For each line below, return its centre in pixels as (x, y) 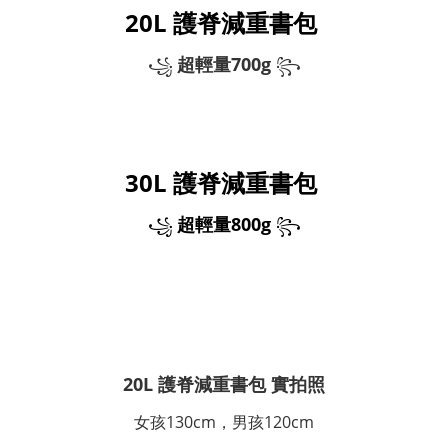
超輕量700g (226, 64)
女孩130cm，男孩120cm (224, 422)
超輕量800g (226, 224)
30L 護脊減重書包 (224, 183)
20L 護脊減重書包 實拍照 (224, 384)
